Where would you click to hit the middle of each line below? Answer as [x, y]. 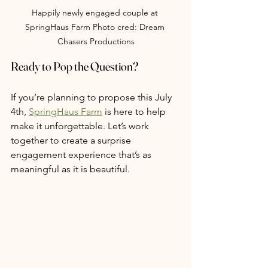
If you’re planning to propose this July [92, 97]
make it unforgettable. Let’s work [81, 126]
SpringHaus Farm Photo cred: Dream [96, 27]
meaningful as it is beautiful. [70, 169]
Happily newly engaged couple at [96, 12]
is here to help [135, 111]
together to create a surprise [72, 140]
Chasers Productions [96, 41]
